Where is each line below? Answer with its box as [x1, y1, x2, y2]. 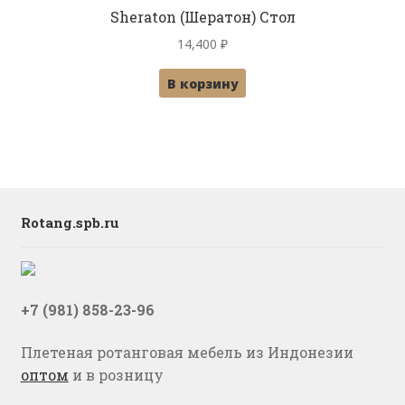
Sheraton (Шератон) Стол [109, 7, 296, 27]
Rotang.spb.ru [20, 212, 119, 231]
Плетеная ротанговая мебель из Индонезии [20, 343, 353, 363]
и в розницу [68, 365, 164, 385]
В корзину [166, 74, 239, 92]
